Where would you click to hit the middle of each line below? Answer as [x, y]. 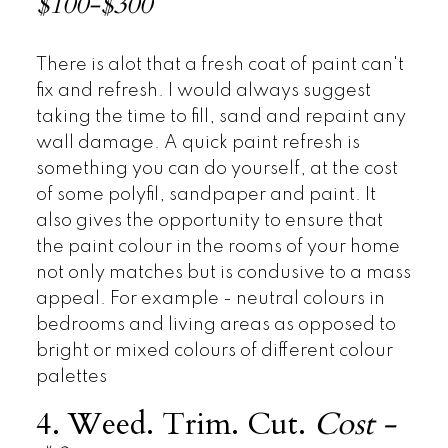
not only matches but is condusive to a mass [223, 272]
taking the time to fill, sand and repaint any [220, 116]
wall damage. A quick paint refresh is [197, 142]
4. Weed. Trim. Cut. [174, 425]
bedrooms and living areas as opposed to [215, 324]
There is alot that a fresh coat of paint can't [219, 64]
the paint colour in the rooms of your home [217, 246]
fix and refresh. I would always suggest [203, 90]
